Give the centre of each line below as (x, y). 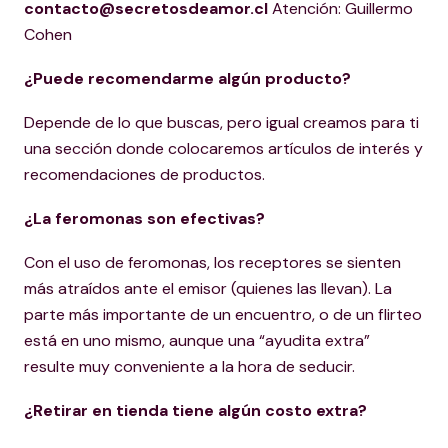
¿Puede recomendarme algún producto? (187, 78)
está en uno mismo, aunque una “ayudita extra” (197, 340)
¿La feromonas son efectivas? (144, 218)
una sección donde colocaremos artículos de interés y (223, 148)
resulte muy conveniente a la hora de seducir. (189, 366)
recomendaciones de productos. (144, 174)
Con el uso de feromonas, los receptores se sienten (212, 262)
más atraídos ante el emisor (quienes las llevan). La (208, 288)
